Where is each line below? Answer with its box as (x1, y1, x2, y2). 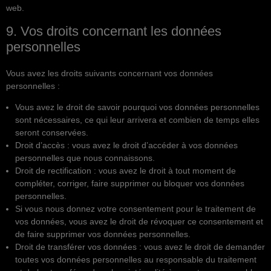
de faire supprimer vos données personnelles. (15, 229, 191, 240)
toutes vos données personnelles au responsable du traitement (15, 255, 256, 265)
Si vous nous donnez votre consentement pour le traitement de (15, 204, 256, 214)
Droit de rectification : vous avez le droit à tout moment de (15, 166, 236, 176)
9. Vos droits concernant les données (6, 23, 221, 39)
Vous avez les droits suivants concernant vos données (6, 68, 213, 78)
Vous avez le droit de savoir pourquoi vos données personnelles (15, 102, 260, 113)
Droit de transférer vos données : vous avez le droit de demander (15, 242, 265, 252)
